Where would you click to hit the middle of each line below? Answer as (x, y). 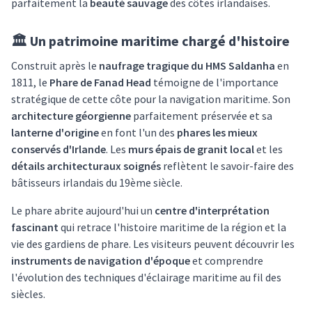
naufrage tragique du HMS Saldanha (187, 65)
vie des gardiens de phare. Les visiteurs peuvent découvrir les (153, 244)
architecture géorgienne (71, 116)
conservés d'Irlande (58, 149)
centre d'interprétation (212, 210)
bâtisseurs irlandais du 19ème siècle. (97, 182)
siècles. (28, 294)
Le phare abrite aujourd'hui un (83, 210)
